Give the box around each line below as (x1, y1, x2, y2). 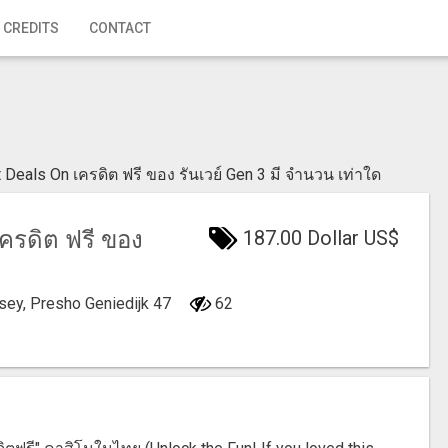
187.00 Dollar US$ (237, 226, 399, 250)
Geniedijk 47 (85, 294, 175, 313)
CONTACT (89, 20, 151, 36)
